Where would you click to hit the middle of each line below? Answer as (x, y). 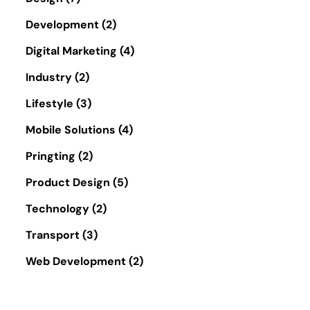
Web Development (76, 261)
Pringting (51, 156)
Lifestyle (49, 103)
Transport (53, 235)
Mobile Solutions (71, 129)
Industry (49, 77)
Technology (57, 208)
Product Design (68, 182)
